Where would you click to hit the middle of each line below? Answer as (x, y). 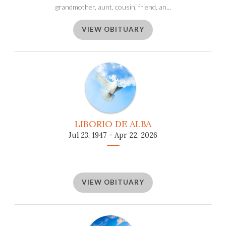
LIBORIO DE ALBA (113, 124)
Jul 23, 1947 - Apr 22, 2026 (113, 135)
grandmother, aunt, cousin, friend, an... (113, 7)
